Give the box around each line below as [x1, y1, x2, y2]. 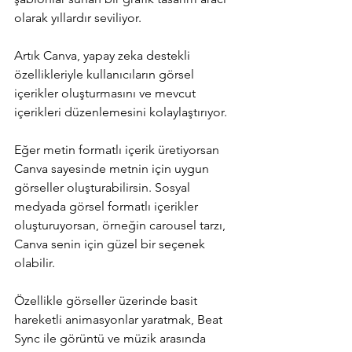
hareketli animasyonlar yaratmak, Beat [14, 311, 225, 327]
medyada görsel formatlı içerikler [14, 198, 201, 214]
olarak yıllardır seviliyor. [14, 9, 141, 25]
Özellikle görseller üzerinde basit [14, 292, 200, 308]
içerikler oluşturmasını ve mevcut [14, 85, 199, 101]
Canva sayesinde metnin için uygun [14, 160, 212, 176]
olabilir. [14, 255, 55, 270]
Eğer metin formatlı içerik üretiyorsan [14, 141, 222, 157]
